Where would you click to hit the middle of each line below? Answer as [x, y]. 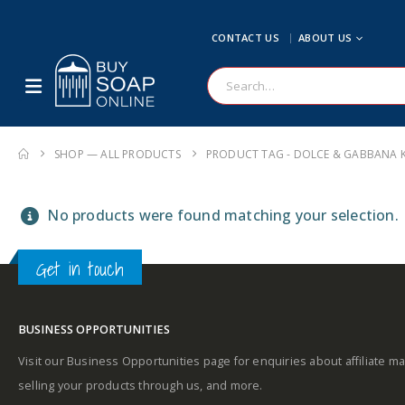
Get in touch [80, 269]
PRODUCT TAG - [250, 154]
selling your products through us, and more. [141, 386]
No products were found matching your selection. [221, 215]
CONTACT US [245, 37]
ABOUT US [325, 37]
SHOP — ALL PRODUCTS [118, 154]
